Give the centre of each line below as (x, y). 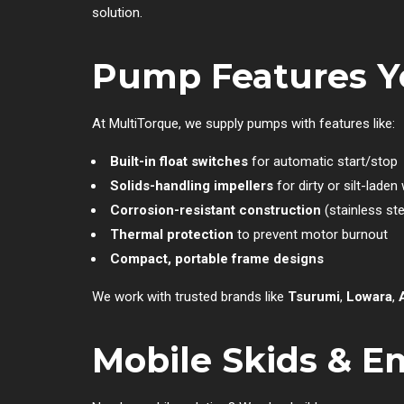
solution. (117, 12)
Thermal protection (172, 234)
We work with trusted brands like (190, 296)
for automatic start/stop (323, 161)
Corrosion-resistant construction (216, 210)
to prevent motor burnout (311, 234)
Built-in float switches (179, 161)
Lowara (369, 296)
